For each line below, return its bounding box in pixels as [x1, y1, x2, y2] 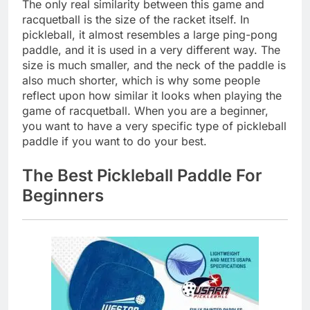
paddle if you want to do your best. [22, 134, 207, 148]
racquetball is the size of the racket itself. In [22, 12, 249, 26]
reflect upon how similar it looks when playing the [22, 88, 282, 102]
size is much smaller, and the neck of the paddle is [22, 57, 286, 72]
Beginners [22, 185, 104, 206]
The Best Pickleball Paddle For [22, 165, 262, 185]
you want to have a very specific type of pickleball [22, 118, 286, 133]
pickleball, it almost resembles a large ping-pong [22, 27, 277, 42]
